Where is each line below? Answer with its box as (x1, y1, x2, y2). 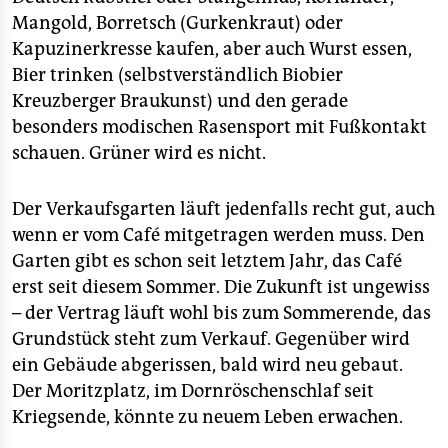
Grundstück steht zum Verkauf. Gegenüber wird (12, 328, 410, 350)
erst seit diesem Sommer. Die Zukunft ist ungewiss (12, 276, 430, 298)
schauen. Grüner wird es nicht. (12, 142, 266, 164)
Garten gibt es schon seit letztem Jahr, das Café (12, 250, 402, 272)
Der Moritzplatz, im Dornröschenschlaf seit (12, 380, 374, 402)
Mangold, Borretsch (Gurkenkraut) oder (12, 12, 343, 34)
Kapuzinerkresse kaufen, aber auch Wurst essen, (12, 38, 412, 60)
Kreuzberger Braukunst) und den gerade (12, 90, 348, 112)
